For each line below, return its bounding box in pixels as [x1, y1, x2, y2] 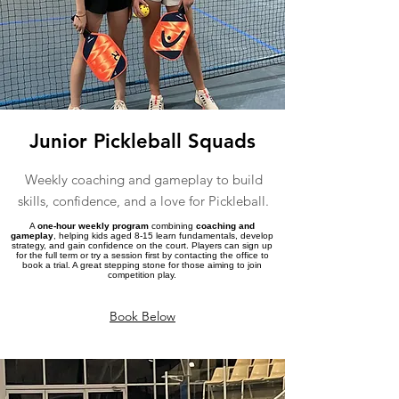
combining [149, 220, 196, 231]
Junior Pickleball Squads [29, 128, 256, 153]
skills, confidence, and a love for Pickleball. [18, 191, 269, 209]
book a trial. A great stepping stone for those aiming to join [22, 259, 262, 270]
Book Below [110, 307, 175, 324]
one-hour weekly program [37, 220, 149, 231]
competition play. [108, 269, 176, 280]
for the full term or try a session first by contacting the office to [15, 249, 269, 260]
